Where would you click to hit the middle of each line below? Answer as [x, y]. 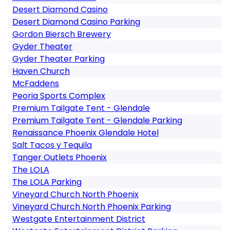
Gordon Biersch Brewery [62, 34]
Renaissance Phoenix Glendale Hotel [85, 133]
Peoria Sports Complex [59, 96]
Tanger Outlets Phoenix [60, 157]
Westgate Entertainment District [79, 219]
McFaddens [36, 83]
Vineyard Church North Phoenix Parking [92, 207]
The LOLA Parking [47, 182]
